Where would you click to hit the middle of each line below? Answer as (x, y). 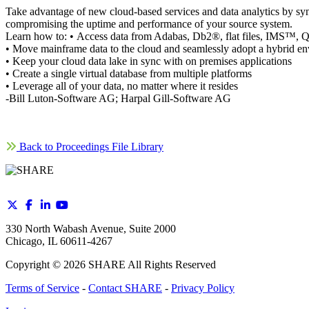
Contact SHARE (125, 288)
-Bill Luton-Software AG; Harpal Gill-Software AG (118, 99)
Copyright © (34, 265)
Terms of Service (42, 288)
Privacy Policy (203, 288)
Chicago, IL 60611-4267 (59, 241)
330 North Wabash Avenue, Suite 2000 (91, 229)
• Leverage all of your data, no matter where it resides (122, 86)
